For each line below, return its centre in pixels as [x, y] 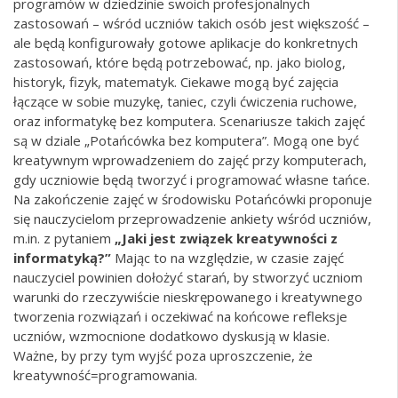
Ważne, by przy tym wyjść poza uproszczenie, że [163, 356]
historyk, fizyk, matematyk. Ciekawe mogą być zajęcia [176, 82]
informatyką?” [62, 258]
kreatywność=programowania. [105, 375]
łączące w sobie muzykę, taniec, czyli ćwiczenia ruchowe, [185, 102]
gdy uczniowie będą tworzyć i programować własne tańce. [191, 180]
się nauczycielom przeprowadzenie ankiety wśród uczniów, [192, 219]
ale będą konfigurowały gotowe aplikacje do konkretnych [186, 43]
